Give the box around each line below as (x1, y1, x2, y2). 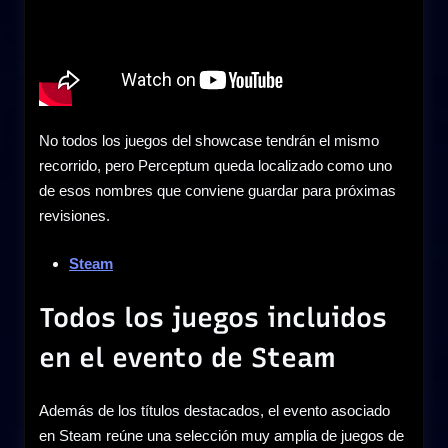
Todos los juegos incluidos (39, 301, 387, 335)
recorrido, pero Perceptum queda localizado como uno (39, 157, 392, 175)
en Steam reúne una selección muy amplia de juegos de (39, 427, 404, 445)
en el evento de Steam (39, 341, 336, 375)
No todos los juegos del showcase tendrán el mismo (39, 132, 379, 150)
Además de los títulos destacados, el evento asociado (39, 402, 390, 420)
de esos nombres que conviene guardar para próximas (39, 182, 396, 200)
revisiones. (39, 207, 110, 225)
